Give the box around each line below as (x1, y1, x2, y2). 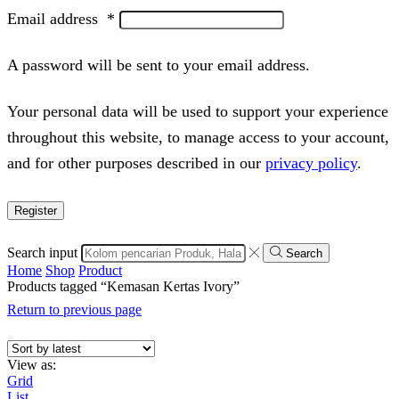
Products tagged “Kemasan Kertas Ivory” (7, 278, 240, 294)
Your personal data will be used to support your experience (7, 102, 388, 120)
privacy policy (265, 153, 357, 172)
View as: (7, 356, 56, 372)
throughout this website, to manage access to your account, (7, 127, 389, 146)
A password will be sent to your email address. (7, 55, 310, 74)
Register (14, 203, 57, 217)
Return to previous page (7, 301, 142, 317)
